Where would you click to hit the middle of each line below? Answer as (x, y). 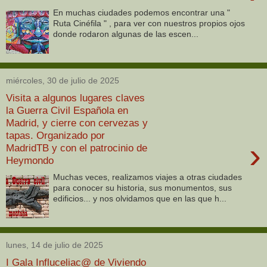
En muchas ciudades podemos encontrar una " (142, 13)
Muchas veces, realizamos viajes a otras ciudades (148, 177)
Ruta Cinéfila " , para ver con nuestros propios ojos (149, 24)
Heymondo (30, 160)
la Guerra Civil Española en (67, 110)
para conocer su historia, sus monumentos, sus (143, 188)
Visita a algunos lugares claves (75, 97)
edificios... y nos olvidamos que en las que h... (140, 199)
